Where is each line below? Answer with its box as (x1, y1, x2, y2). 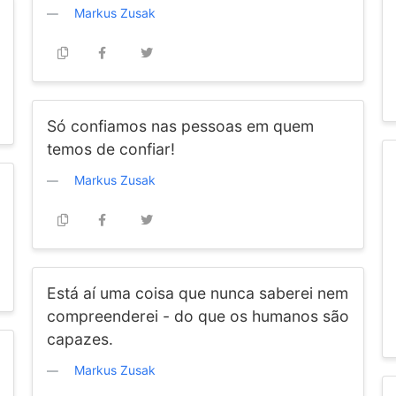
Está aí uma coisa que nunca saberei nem (46, 284, 348, 302)
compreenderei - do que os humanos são (46, 307, 349, 325)
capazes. (46, 330, 113, 348)
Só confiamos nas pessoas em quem (46, 117, 314, 135)
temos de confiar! (46, 140, 175, 158)
